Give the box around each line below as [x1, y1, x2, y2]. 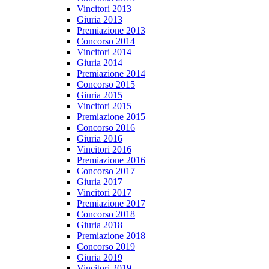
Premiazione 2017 [77, 198, 145, 209]
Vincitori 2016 [77, 144, 131, 155]
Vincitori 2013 [77, 4, 131, 14]
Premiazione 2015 [77, 112, 145, 122]
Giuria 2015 [77, 90, 122, 101]
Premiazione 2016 [77, 155, 145, 166]
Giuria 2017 [77, 177, 122, 187]
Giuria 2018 [77, 220, 122, 231]
